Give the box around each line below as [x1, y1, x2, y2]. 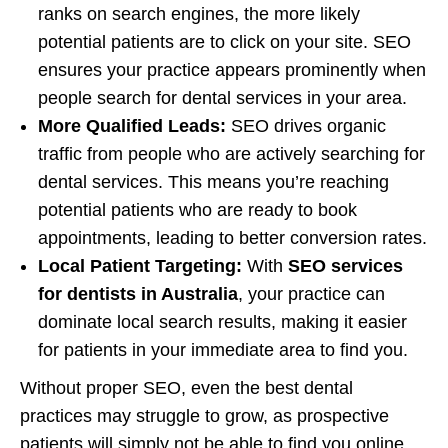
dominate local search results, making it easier [38, 311, 407, 332]
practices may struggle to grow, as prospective [20, 405, 389, 426]
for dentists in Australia [38, 283, 238, 304]
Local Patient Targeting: [38, 255, 242, 276]
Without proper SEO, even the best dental [20, 377, 353, 398]
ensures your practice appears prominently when [38, 59, 426, 80]
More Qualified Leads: [38, 115, 226, 136]
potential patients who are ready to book [38, 199, 357, 220]
